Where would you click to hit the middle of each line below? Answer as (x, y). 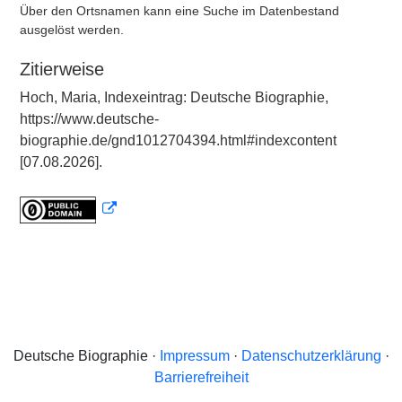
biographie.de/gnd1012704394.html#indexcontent (178, 140)
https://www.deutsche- (89, 119)
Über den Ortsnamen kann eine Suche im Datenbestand (179, 11)
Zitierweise (62, 69)
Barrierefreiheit (201, 377)
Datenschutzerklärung (311, 356)
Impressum (194, 356)
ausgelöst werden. (72, 30)
